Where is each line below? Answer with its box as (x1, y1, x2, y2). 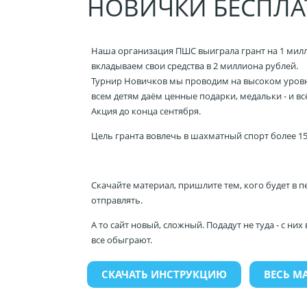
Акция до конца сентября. (90, 104, 201, 117)
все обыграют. (90, 233, 152, 246)
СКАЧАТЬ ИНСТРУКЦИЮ (101, 267, 227, 281)
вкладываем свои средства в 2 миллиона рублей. (90, 59, 300, 72)
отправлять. (90, 193, 143, 206)
